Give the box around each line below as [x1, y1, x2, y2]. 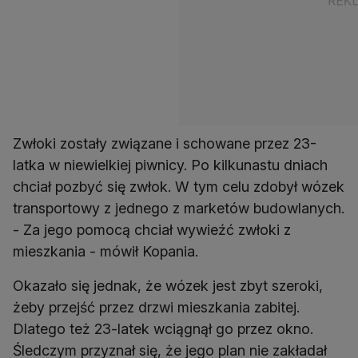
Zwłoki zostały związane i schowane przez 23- [13, 135, 316, 153]
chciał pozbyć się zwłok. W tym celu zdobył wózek [13, 178, 344, 196]
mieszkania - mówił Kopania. [13, 243, 198, 261]
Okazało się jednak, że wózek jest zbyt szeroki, [13, 277, 323, 295]
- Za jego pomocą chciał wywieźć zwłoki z [13, 221, 291, 239]
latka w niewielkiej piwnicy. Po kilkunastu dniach [13, 157, 328, 174]
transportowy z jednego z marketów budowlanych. [13, 200, 344, 217]
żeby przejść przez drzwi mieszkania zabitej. [13, 299, 300, 316]
